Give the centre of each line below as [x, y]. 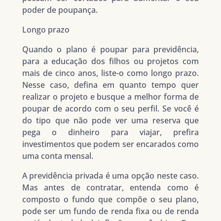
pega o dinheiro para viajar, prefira [110, 132]
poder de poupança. [60, 10]
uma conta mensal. [57, 156]
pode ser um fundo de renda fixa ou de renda [110, 211]
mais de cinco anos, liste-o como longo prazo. [110, 73]
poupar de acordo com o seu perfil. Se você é [110, 109]
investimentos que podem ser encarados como [110, 144]
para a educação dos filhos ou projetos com [110, 61]
